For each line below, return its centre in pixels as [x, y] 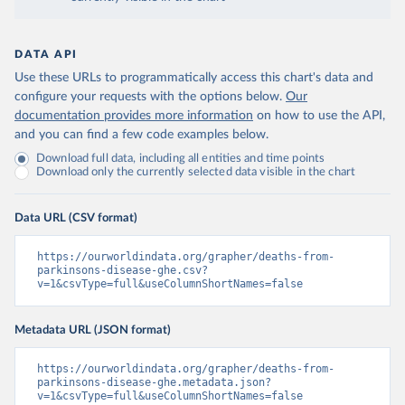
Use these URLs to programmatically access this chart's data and [194, 78]
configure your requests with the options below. [148, 97]
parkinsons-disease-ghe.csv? [122, 270]
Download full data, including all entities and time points [181, 159]
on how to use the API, [321, 116]
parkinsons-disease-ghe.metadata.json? [154, 382]
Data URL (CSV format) [76, 218]
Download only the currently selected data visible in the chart [196, 172]
